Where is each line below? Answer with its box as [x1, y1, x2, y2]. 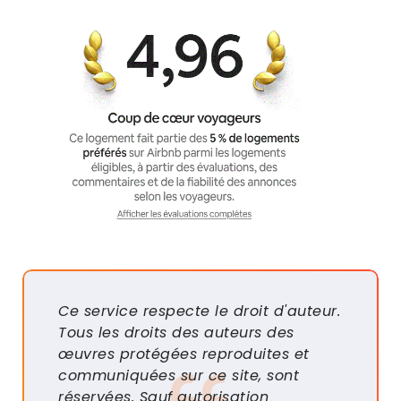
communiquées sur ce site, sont [58, 364, 299, 386]
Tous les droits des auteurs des [58, 321, 294, 343]
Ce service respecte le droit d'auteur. [58, 300, 340, 321]
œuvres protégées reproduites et [58, 343, 310, 364]
